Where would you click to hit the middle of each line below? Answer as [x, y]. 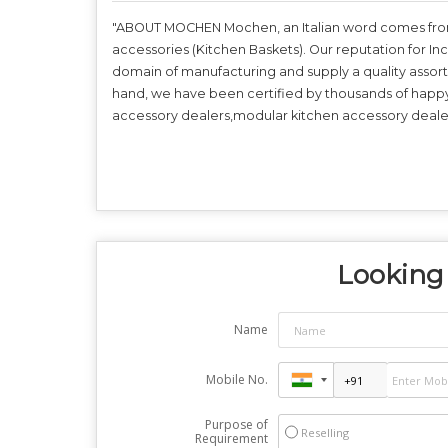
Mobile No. [236, 380]
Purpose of [236, 425]
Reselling [324, 433]
